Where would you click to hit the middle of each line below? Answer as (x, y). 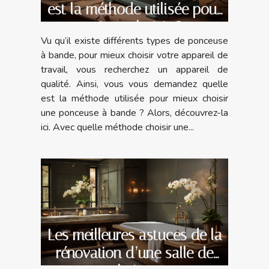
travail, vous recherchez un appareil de (134, 70)
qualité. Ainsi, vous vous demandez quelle (134, 84)
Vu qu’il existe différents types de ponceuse (134, 41)
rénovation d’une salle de (134, 253)
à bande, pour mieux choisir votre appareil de (134, 56)
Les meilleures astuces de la (134, 235)
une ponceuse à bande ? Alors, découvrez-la (134, 113)
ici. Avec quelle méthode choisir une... (117, 128)
